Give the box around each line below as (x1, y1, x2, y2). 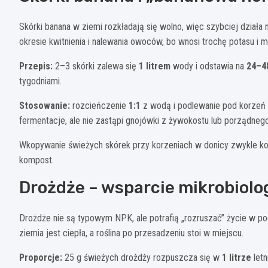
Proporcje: (19, 252, 62, 264)
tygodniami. (19, 75, 62, 87)
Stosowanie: (19, 100, 70, 112)
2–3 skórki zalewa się (53, 60, 139, 72)
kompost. (19, 154, 54, 166)
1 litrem (139, 60, 170, 72)
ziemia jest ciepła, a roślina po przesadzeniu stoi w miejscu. (19, 227, 243, 239)
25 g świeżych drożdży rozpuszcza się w (62, 252, 222, 264)
